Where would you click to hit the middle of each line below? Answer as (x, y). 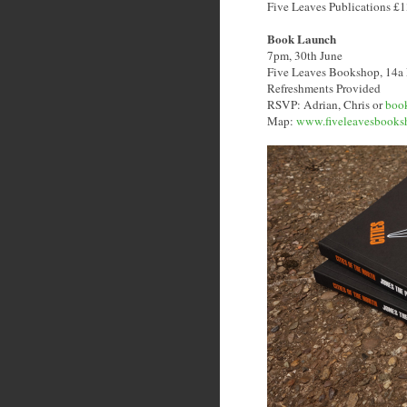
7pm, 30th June (305, 56)
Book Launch (302, 40)
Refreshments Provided (324, 89)
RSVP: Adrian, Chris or (326, 105)
